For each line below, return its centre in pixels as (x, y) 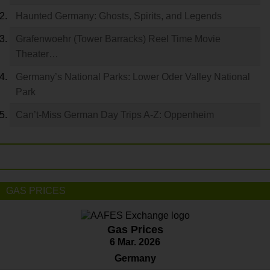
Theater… (37, 54)
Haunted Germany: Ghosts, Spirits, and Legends (119, 16)
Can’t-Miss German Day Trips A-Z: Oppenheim (115, 115)
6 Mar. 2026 (135, 242)
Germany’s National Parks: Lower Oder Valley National (133, 77)
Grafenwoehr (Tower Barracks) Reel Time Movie (118, 39)
